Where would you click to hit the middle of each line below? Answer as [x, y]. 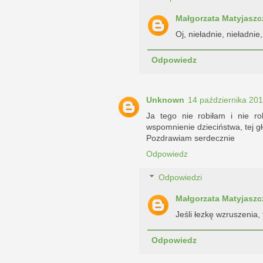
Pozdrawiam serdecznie [190, 138]
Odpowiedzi [181, 178]
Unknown [165, 100]
